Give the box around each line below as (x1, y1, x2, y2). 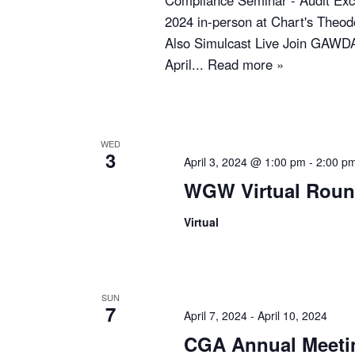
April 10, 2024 (258, 307, 327, 323)
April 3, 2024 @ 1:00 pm (184, 153, 306, 170)
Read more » (208, 55, 284, 74)
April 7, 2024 (184, 307, 247, 323)
